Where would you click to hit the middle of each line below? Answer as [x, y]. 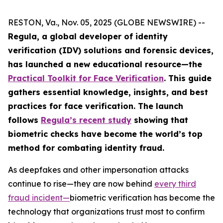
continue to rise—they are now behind [81, 184]
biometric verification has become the [142, 198]
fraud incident [35, 198]
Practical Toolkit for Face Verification [86, 78]
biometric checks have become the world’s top [105, 134]
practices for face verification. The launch [96, 106]
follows [24, 120]
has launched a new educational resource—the [105, 64]
